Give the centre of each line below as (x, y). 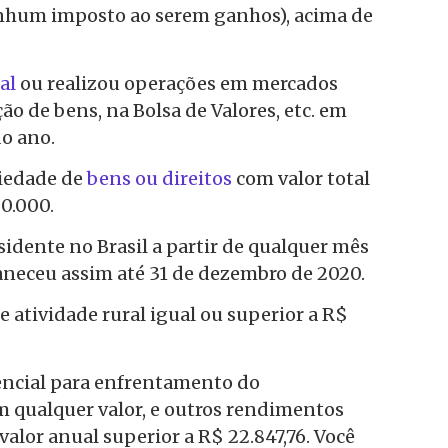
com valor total (301, 178)
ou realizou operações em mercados (177, 83)
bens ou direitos (159, 178)
